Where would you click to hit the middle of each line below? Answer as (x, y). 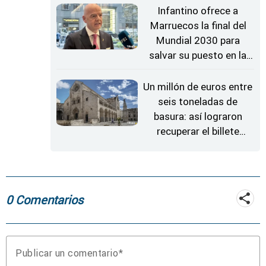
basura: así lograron (198, 117)
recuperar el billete (198, 132)
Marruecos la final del (198, 25)
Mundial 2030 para (198, 40)
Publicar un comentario (67, 253)
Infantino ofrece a (198, 10)
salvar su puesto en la (198, 55)
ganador (198, 146)
